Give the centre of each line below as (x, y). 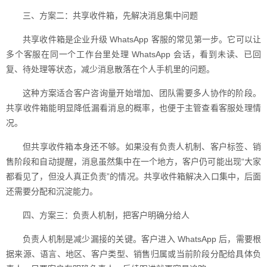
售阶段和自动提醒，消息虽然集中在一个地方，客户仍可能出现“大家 (133, 162)
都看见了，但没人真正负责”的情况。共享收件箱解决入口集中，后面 (133, 176)
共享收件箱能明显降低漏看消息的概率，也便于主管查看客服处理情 (133, 108)
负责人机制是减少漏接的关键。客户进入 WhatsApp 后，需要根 (142, 239)
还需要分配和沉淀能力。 (52, 191)
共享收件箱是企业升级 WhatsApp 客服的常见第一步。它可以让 (142, 39)
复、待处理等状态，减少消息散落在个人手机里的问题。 (110, 69)
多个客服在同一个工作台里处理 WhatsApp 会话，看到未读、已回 (133, 54)
